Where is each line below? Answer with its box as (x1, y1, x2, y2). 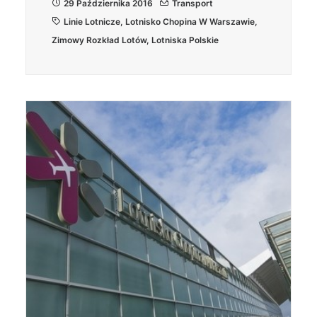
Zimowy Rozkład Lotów (52, 35, 146, 45)
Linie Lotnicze (64, 16, 120, 27)
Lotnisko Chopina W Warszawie (125, 16, 255, 27)
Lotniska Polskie (151, 35, 219, 45)
